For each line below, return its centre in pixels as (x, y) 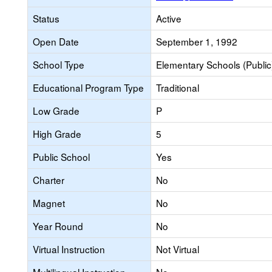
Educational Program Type (88, 87)
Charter (49, 180)
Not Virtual (178, 249)
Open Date (56, 41)
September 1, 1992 (197, 41)
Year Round (58, 226)
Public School (61, 157)
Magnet (49, 203)
